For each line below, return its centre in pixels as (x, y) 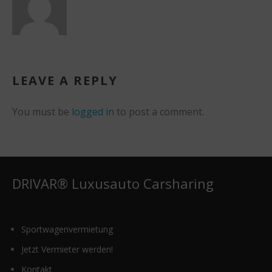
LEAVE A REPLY (65, 80)
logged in (93, 111)
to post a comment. (159, 111)
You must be (42, 111)
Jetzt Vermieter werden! (67, 249)
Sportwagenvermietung (67, 229)
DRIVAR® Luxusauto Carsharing (113, 183)
